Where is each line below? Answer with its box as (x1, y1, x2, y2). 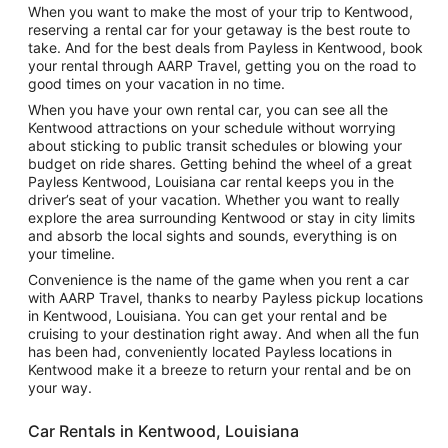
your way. (28, 379, 92, 396)
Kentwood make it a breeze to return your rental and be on (28, 361, 411, 378)
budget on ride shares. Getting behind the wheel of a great (28, 155, 412, 172)
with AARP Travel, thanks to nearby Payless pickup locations (28, 289, 423, 306)
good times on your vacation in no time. (28, 75, 285, 92)
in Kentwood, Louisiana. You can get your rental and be (28, 307, 387, 324)
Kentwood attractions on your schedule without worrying (28, 119, 396, 136)
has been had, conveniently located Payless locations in (28, 343, 392, 360)
